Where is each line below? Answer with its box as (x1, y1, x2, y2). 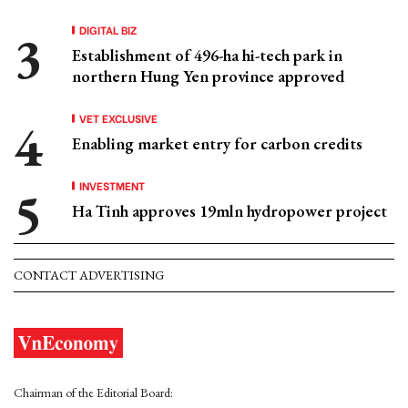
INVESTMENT (79, 178, 145, 193)
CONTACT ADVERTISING (14, 267, 164, 283)
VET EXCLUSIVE (79, 110, 158, 126)
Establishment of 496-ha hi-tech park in (72, 45, 342, 66)
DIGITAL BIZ (79, 22, 138, 37)
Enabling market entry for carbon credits (72, 133, 362, 154)
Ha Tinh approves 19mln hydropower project (72, 200, 387, 221)
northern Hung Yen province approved (72, 66, 344, 87)
